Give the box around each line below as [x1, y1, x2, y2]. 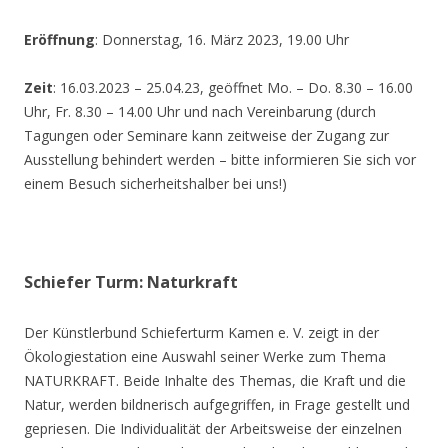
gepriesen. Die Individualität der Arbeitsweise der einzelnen [24, 418, 402, 438]
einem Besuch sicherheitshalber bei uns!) [24, 173, 287, 193]
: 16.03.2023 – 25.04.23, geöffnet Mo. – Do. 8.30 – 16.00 [53, 77, 413, 97]
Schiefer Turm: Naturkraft [24, 270, 238, 293]
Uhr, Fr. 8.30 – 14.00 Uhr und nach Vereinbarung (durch [24, 101, 376, 121]
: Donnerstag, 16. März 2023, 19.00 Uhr [95, 29, 349, 49]
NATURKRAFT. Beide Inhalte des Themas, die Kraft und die [24, 370, 406, 390]
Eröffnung [24, 29, 95, 49]
